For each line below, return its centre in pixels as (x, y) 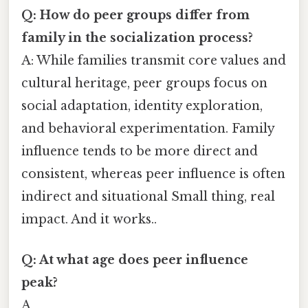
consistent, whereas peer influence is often (153, 174)
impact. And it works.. (89, 219)
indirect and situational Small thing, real (148, 196)
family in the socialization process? (137, 37)
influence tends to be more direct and (140, 151)
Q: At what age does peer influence (135, 260)
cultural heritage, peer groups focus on (144, 83)
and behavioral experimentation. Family (148, 128)
